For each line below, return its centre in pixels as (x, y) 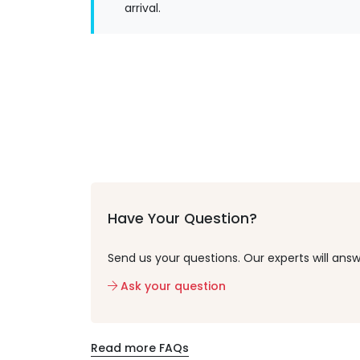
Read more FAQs (139, 348)
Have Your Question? (182, 218)
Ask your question (171, 286)
